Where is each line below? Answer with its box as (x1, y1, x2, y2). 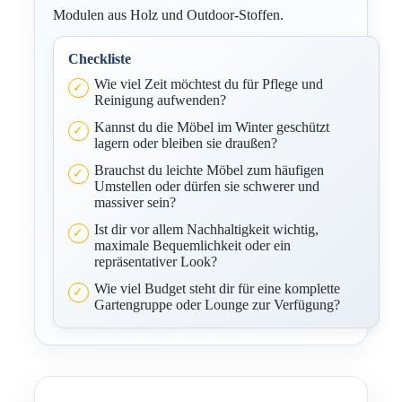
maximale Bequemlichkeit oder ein (93, 238, 291, 253)
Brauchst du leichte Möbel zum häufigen (93, 162, 324, 178)
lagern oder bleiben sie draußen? (93, 135, 277, 151)
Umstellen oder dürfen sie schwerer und (93, 179, 319, 194)
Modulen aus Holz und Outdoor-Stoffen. (53, 7, 284, 22)
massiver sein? (93, 195, 176, 210)
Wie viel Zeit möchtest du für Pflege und (93, 76, 323, 92)
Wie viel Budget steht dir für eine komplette (93, 281, 340, 296)
